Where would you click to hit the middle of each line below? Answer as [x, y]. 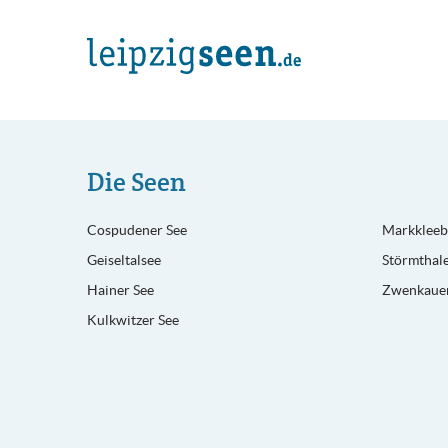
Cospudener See [137, 230]
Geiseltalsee [124, 260]
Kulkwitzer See [133, 320]
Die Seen [136, 182]
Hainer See [120, 290]
